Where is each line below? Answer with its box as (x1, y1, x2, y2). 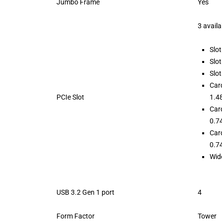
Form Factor (56, 212, 95, 221)
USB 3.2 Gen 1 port (56, 188, 114, 197)
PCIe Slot (56, 93, 84, 102)
